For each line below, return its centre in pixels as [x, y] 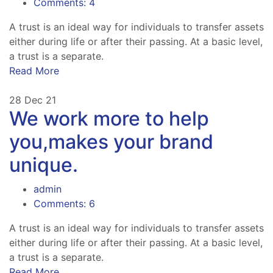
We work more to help [109, 118]
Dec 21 [40, 100]
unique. [44, 165]
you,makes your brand [111, 141]
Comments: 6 [64, 203]
